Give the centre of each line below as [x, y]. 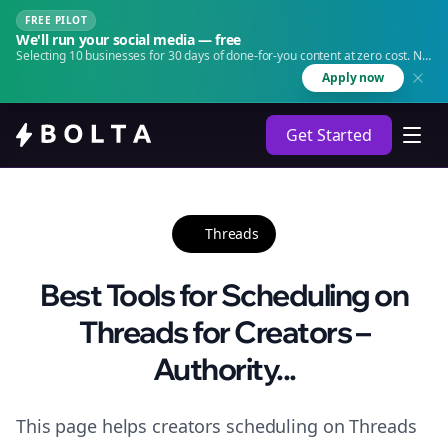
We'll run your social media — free [129, 39]
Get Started [329, 135]
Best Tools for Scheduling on [224, 295]
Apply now [353, 77]
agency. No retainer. [70, 71]
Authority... [224, 369]
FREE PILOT [56, 20]
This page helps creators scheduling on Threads [216, 426]
